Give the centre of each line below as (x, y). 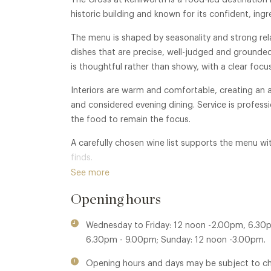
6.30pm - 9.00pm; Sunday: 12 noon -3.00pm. (176, 240)
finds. (82, 158)
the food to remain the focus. (131, 120)
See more (90, 173)
